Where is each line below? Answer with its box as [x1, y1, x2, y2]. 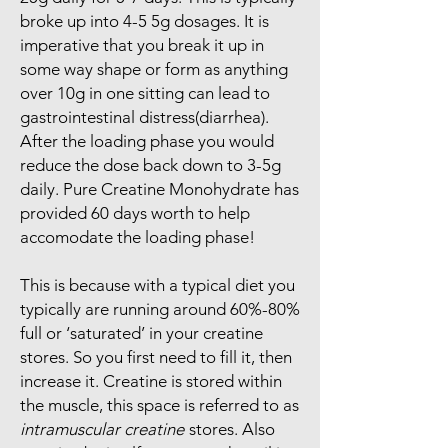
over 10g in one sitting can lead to [20, 82, 270, 103]
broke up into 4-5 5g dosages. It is [20, 10, 269, 31]
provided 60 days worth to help [20, 202, 250, 223]
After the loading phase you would [20, 130, 274, 151]
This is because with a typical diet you [20, 274, 295, 295]
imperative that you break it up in [20, 34, 264, 55]
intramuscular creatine [20, 418, 184, 439]
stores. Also [185, 418, 275, 439]
